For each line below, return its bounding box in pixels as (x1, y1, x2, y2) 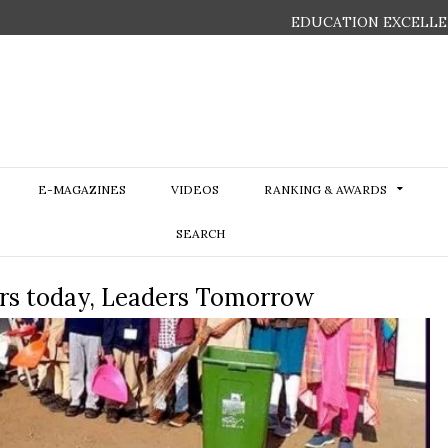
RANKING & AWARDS (263, 182, 387, 197)
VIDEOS (170, 182, 219, 197)
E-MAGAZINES (37, 182, 126, 197)
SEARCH (176, 226, 225, 241)
